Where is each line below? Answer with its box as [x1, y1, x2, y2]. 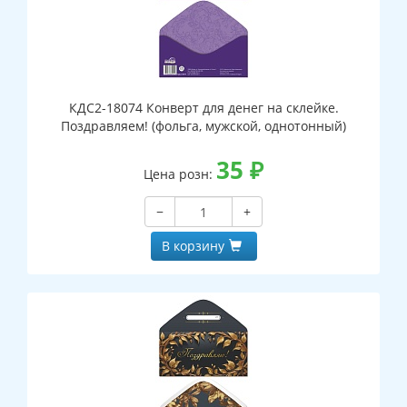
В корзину [161, 237, 224, 255]
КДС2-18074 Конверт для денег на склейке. [68, 99, 339, 117]
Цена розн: [144, 165, 216, 184]
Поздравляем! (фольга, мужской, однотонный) [61, 117, 346, 135]
